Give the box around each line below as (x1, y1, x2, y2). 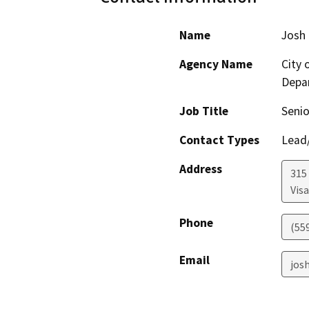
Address (179, 161, 222, 177)
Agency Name (179, 57, 252, 72)
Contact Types (179, 132, 259, 148)
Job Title (179, 103, 228, 119)
